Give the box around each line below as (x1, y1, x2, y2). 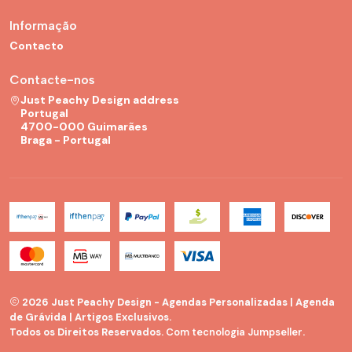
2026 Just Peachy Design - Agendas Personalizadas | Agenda (20, 295, 335, 310)
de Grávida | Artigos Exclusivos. (9, 310, 171, 324)
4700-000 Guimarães (20, 119, 148, 134)
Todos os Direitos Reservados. (9, 325, 166, 339)
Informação (9, 17, 77, 33)
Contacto (9, 38, 64, 53)
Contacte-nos (9, 72, 95, 88)
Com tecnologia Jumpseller (166, 325, 302, 339)
